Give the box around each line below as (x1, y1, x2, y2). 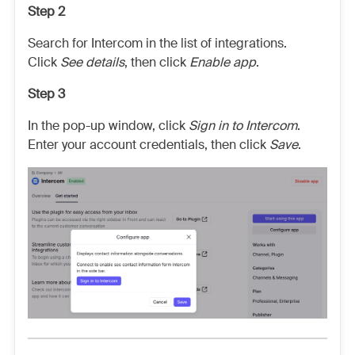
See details (60, 54, 124, 71)
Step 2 (28, 3, 65, 20)
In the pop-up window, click (28, 117, 189, 134)
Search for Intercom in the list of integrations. (28, 35, 287, 52)
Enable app (189, 54, 256, 71)
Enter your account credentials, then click (28, 136, 269, 153)
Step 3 (28, 86, 65, 102)
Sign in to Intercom (189, 117, 297, 134)
